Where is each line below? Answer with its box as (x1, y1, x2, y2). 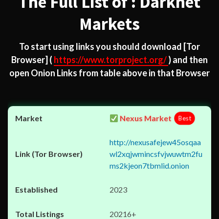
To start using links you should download (19, 41, 183, 52)
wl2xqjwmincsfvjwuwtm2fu (109, 149, 202, 158)
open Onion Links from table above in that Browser (9, 67, 210, 78)
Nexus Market (118, 113, 172, 123)
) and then (168, 54, 208, 65)
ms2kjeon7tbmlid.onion (109, 161, 189, 170)
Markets (79, 13, 140, 35)
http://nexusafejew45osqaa (109, 137, 201, 147)
